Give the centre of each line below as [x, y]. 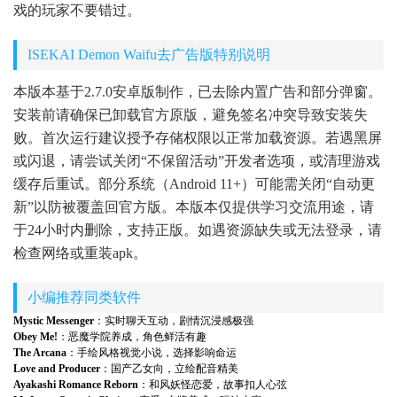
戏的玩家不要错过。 [77, 10]
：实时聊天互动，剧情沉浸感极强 [174, 320]
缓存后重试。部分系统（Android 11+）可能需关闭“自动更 [194, 183]
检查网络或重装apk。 [80, 253]
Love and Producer [57, 368]
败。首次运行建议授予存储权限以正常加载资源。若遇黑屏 [198, 137]
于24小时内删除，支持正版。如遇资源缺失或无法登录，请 [198, 230]
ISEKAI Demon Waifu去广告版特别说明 [149, 54]
